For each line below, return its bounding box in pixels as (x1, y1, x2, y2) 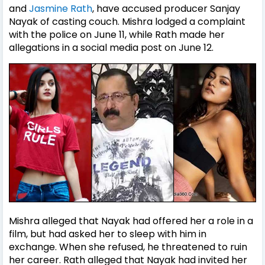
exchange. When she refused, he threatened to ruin (9, 240, 247, 254)
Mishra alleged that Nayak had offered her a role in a (9, 214, 253, 228)
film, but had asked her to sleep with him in (9, 227, 206, 241)
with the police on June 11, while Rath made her (9, 27, 225, 41)
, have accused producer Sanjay (92, 1, 240, 15)
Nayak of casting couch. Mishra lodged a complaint (9, 14, 245, 28)
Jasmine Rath (29, 1, 92, 15)
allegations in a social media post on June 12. (9, 40, 214, 54)
